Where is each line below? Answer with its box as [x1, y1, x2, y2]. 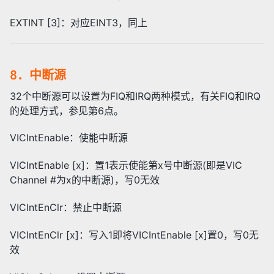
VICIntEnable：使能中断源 [10, 131, 128, 144]
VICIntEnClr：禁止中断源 [10, 201, 122, 214]
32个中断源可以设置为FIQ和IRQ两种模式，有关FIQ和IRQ [10, 89, 261, 102]
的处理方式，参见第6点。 [10, 104, 124, 117]
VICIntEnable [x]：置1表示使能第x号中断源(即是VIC [10, 159, 242, 172]
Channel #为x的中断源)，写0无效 [10, 174, 160, 187]
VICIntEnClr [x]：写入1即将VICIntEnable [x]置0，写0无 [10, 228, 259, 241]
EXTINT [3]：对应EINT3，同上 [10, 16, 147, 29]
